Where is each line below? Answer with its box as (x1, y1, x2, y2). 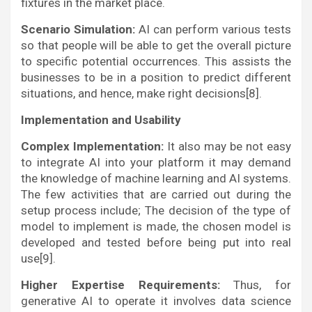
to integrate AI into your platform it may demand (21, 155, 291, 170)
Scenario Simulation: (21, 22, 135, 37)
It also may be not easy (167, 139, 291, 154)
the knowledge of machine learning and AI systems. (21, 171, 291, 186)
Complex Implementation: (21, 139, 167, 154)
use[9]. (21, 251, 56, 266)
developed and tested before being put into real (21, 235, 291, 250)
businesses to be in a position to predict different (21, 70, 291, 85)
